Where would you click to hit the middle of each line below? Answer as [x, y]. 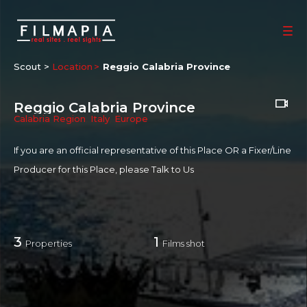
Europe [131, 119]
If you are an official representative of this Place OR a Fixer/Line [152, 150]
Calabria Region [50, 119]
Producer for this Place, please [83, 169]
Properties [49, 243]
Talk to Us [173, 169]
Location [72, 66]
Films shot [184, 243]
